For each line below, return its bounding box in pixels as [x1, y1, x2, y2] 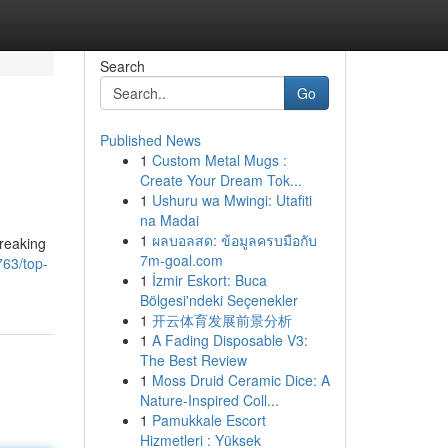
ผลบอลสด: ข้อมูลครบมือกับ [151, 230, 317, 250]
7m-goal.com [139, 250, 223, 270]
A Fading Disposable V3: [151, 330, 308, 350]
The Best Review [139, 350, 247, 370]
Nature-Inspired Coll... [139, 390, 279, 410]
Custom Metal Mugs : [151, 150, 287, 170]
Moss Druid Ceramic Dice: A [151, 370, 330, 390]
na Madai [139, 210, 199, 230]
